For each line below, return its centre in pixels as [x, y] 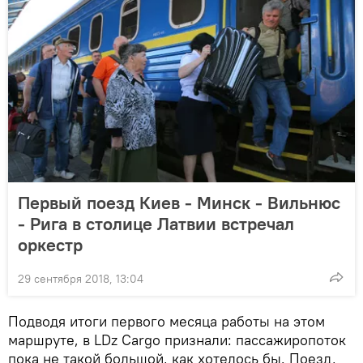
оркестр [50, 244]
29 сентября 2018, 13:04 [81, 278]
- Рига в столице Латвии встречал [156, 223]
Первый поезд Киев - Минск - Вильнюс [179, 202]
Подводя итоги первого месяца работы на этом [167, 321]
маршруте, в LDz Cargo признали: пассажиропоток [177, 340]
